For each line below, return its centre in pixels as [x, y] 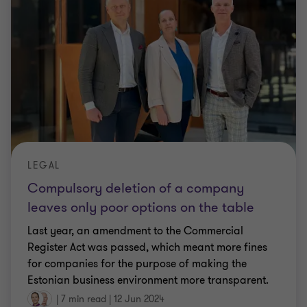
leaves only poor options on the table [141, 207]
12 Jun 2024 [139, 299]
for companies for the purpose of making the [137, 263]
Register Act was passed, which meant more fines [147, 247]
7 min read [84, 299]
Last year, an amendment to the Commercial [135, 231]
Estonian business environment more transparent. [148, 280]
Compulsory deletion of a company [136, 188]
